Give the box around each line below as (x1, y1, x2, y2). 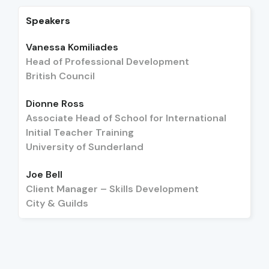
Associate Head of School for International (26, 112, 226, 125)
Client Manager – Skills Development (26, 183, 199, 196)
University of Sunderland (26, 141, 144, 154)
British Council (26, 70, 95, 83)
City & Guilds (26, 197, 88, 210)
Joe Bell (26, 168, 62, 181)
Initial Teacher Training (26, 126, 134, 139)
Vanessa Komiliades (26, 41, 118, 54)
